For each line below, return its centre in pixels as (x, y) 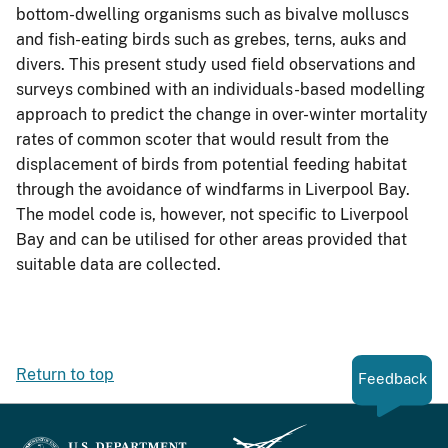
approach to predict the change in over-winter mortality (222, 115)
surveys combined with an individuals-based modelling (220, 90)
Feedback (392, 379)
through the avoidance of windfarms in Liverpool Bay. (213, 190)
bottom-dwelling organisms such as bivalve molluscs (212, 15)
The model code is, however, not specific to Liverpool (212, 215)
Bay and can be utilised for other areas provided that (211, 240)
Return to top (65, 375)
